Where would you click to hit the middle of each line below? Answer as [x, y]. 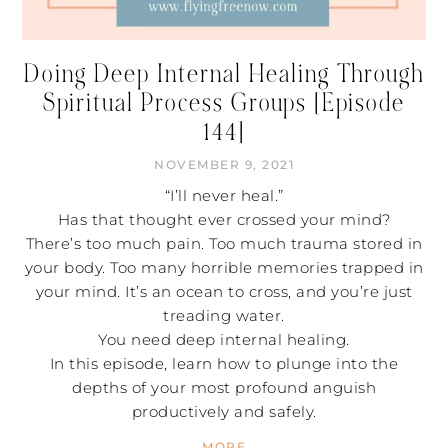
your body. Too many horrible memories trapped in [224, 267]
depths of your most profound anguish [224, 387]
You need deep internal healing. [224, 339]
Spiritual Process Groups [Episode [224, 102]
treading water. [224, 315]
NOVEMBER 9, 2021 [224, 164]
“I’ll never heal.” [224, 195]
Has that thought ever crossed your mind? [224, 219]
